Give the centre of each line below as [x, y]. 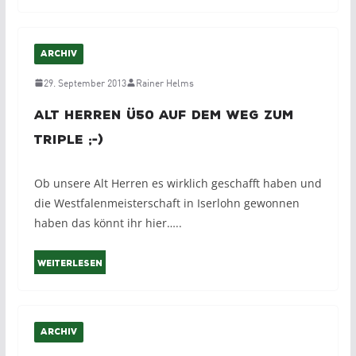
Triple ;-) [68, 140]
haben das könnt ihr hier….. [108, 223]
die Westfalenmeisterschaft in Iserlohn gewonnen [166, 203]
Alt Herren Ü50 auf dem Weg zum [164, 116]
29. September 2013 [85, 83]
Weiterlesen [70, 264]
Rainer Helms [164, 83]
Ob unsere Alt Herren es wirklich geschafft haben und [178, 184]
